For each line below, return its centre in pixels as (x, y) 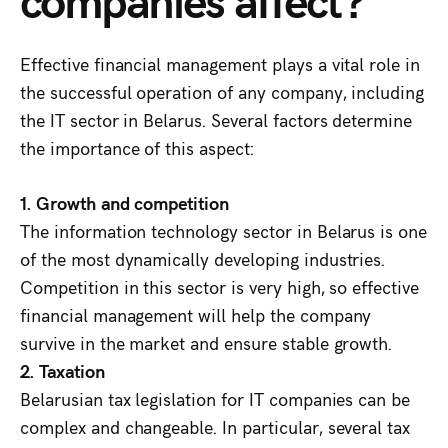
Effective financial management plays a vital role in (220, 64)
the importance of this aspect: (137, 148)
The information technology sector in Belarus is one (224, 231)
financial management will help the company (196, 315)
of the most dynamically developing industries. (203, 259)
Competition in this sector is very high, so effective (220, 287)
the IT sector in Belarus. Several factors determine (216, 120)
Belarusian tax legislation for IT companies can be (215, 399)
